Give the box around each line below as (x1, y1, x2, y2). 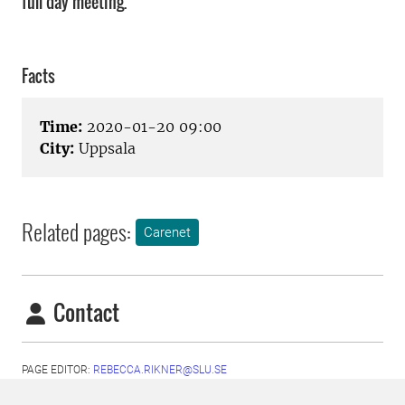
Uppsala (74, 139, 136, 158)
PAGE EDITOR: (22, 363, 93, 377)
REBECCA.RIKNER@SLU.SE (93, 363, 227, 377)
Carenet (144, 224, 191, 241)
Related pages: (22, 215, 131, 249)
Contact (49, 296, 119, 329)
